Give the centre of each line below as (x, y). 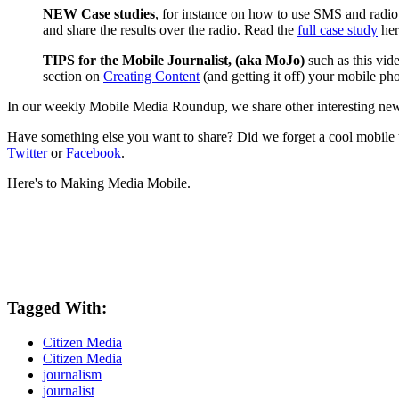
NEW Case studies (99, 13)
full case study (338, 29)
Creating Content (151, 76)
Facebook (94, 152)
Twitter (27, 152)
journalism (72, 375)
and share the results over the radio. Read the (170, 29)
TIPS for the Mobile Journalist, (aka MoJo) (175, 60)
